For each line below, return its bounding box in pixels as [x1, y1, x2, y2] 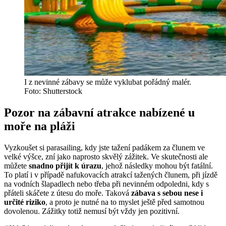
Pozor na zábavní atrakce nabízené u [4, 106, 195, 120]
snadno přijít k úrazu [27, 161, 101, 171]
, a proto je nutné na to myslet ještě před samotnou [45, 198, 204, 207]
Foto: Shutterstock [24, 87, 82, 96]
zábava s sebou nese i [131, 189, 203, 198]
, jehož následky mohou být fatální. [101, 161, 213, 171]
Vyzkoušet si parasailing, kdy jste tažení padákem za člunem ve [4, 143, 205, 152]
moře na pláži [4, 120, 75, 133]
